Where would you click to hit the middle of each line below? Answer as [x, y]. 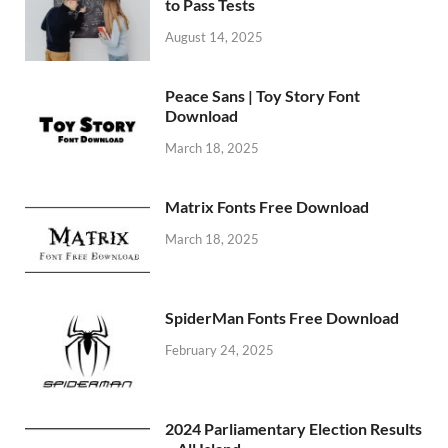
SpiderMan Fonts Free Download [282, 318]
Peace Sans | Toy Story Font [262, 96]
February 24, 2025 [219, 350]
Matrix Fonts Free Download [267, 207]
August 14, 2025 [214, 36]
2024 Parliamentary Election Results [293, 429]
